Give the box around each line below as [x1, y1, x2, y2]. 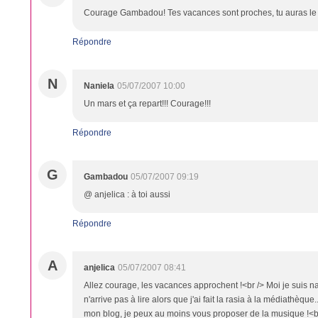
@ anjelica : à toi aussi [84, 190, 170, 199]
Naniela [84, 81, 114, 91]
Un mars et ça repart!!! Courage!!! [84, 99, 211, 109]
